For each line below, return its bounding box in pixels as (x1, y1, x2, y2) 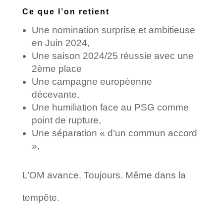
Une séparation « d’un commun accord (31, 127, 197, 138)
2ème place (31, 63, 82, 74)
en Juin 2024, (31, 37, 90, 48)
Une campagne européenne (31, 76, 152, 87)
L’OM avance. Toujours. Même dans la (22, 169, 186, 180)
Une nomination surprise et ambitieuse (31, 24, 195, 35)
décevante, (31, 89, 79, 100)
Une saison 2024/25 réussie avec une (31, 50, 194, 61)
